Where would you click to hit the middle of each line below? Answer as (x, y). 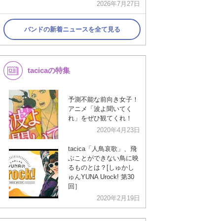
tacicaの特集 (49, 70)
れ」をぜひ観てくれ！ (100, 118)
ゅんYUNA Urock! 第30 (101, 177)
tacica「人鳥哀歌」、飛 (102, 149)
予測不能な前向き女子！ (103, 99)
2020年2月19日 (118, 198)
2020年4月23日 (118, 130)
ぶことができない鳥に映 (103, 158)
